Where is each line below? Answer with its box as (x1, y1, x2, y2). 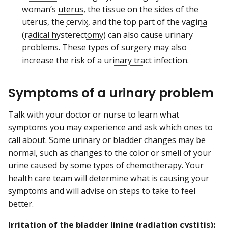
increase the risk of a (22, 54, 104, 66)
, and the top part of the (88, 16, 182, 27)
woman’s (22, 3, 58, 15)
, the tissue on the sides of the (83, 3, 198, 15)
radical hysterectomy (24, 28, 103, 40)
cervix (66, 16, 88, 27)
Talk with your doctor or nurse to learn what (8, 109, 179, 121)
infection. (152, 54, 191, 66)
